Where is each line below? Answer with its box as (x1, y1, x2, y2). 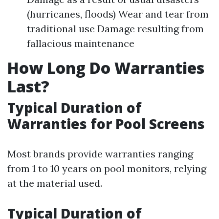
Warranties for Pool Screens (7, 114, 205, 133)
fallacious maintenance (27, 37, 134, 49)
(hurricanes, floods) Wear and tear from (27, 8, 209, 20)
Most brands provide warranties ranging (7, 148, 193, 160)
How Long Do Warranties (7, 57, 204, 78)
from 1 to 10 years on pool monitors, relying (7, 162, 206, 175)
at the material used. (7, 177, 102, 189)
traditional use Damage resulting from (27, 22, 204, 35)
